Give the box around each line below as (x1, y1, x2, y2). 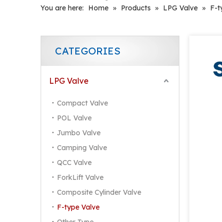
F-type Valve (57, 203, 100, 212)
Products (121, 3, 151, 12)
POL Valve (57, 113, 92, 122)
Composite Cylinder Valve (57, 188, 141, 197)
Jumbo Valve (57, 128, 101, 137)
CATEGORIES (55, 45, 120, 57)
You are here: (41, 3, 84, 12)
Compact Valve (57, 99, 108, 108)
